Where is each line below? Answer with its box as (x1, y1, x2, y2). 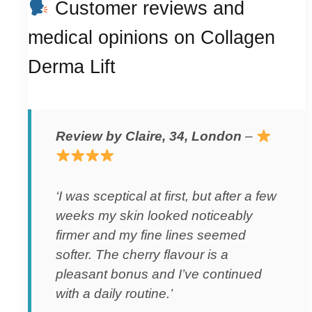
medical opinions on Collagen (28, 26, 275, 48)
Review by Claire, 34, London (56, 129, 242, 143)
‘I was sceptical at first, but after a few (56, 188, 276, 203)
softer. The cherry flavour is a (56, 247, 228, 262)
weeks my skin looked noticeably (56, 208, 253, 223)
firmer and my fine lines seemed (56, 227, 246, 242)
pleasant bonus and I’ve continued (56, 266, 262, 281)
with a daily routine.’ (56, 286, 173, 301)
